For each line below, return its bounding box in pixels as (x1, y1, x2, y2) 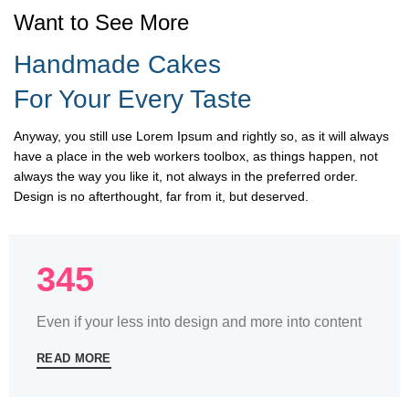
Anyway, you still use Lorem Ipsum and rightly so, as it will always (14, 129, 389, 144)
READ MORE (37, 351, 111, 366)
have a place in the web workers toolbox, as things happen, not (14, 149, 378, 164)
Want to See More (14, 10, 189, 36)
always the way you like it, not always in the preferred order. (14, 169, 358, 184)
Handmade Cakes (14, 50, 221, 79)
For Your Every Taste (14, 85, 252, 114)
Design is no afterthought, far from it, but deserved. (14, 189, 309, 204)
